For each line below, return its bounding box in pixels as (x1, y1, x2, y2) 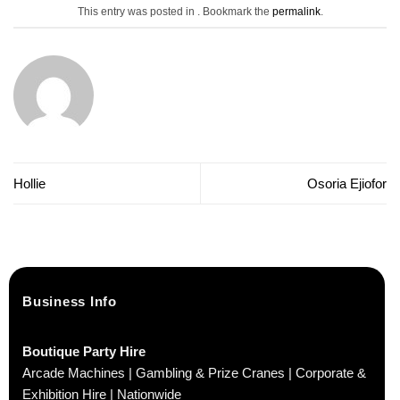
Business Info (22, 294, 117, 310)
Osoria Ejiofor (307, 175, 387, 191)
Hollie (13, 175, 46, 191)
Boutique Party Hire (22, 344, 146, 360)
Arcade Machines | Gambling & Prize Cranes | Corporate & (22, 365, 366, 381)
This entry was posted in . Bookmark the (77, 5, 272, 19)
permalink (271, 5, 321, 19)
